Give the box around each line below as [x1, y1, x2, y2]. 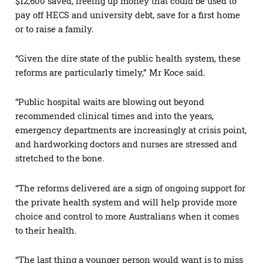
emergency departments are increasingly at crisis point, [15, 124, 247, 136]
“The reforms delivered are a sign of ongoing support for [15, 181, 245, 194]
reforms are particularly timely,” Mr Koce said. [15, 66, 205, 79]
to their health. [15, 224, 77, 236]
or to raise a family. [15, 22, 94, 35]
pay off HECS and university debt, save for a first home [15, 8, 240, 21]
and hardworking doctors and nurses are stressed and [15, 138, 237, 150]
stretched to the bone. [15, 152, 104, 164]
